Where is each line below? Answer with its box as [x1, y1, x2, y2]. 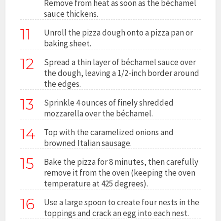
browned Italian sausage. [44, 137, 132, 148]
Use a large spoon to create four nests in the [44, 196, 200, 208]
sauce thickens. [44, 8, 99, 19]
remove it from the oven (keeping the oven [44, 167, 196, 178]
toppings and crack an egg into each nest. [44, 207, 189, 219]
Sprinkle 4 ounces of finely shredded [44, 97, 174, 108]
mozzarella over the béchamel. [44, 108, 153, 119]
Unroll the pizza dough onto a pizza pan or [44, 27, 193, 38]
